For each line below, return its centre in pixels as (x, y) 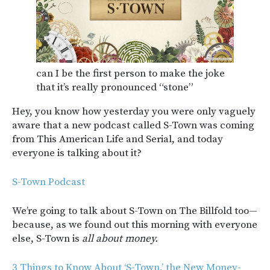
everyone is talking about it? (77, 153)
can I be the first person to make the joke (130, 74)
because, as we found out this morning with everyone (135, 225)
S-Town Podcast (49, 182)
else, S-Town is (47, 239)
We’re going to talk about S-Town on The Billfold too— (135, 211)
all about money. (120, 239)
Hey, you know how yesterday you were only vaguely (134, 112)
